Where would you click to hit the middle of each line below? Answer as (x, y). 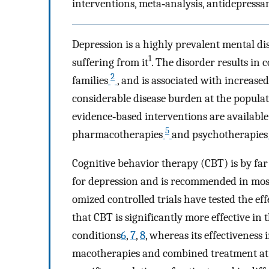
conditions (96, 236)
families (90, 80)
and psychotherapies (220, 134)
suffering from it (110, 62)
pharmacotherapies (117, 134)
